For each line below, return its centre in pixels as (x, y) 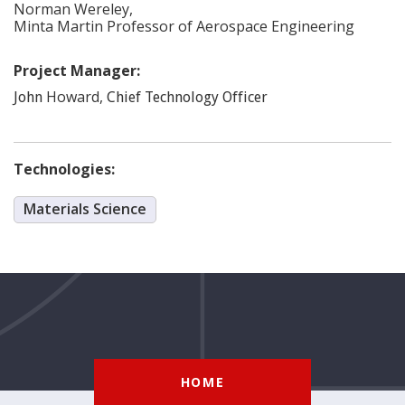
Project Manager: (79, 71)
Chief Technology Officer (187, 97)
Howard (73, 97)
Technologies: (64, 169)
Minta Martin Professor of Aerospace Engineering (184, 26)
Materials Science (85, 209)
